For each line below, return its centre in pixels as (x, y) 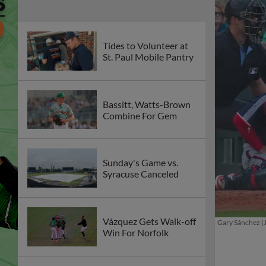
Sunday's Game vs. (140, 163)
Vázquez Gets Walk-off (149, 221)
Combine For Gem (140, 115)
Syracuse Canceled (141, 174)
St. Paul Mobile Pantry (148, 56)
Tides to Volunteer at (145, 45)
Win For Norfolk (136, 233)
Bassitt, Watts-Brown (147, 104)
